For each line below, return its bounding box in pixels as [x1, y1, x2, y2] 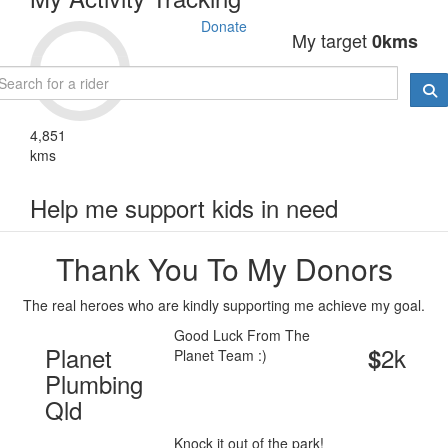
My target [291, 27, 372, 54]
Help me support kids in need [30, 190, 338, 226]
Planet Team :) [174, 345, 268, 366]
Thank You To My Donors [55, 247, 393, 291]
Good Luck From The [174, 325, 311, 346]
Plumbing [45, 366, 143, 402]
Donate [201, 15, 247, 36]
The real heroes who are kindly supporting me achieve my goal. [23, 295, 425, 316]
